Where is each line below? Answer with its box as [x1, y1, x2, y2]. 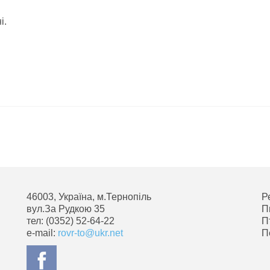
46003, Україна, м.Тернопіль [27, 192, 151, 202]
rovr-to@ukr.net [58, 228, 123, 238]
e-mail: [27, 228, 58, 238]
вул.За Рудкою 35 [27, 204, 105, 214]
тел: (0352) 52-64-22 [27, 216, 115, 226]
